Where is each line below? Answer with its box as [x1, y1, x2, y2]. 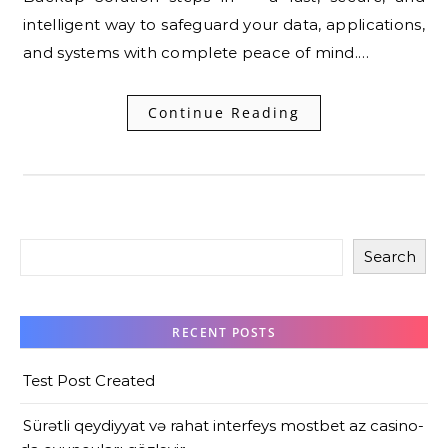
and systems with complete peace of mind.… [23, 42, 370, 62]
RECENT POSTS [172, 323, 276, 341]
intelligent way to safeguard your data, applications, [23, 14, 425, 34]
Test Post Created [23, 370, 155, 390]
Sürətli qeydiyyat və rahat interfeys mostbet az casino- [23, 415, 424, 435]
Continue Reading [148, 102, 300, 122]
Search [363, 246, 416, 266]
